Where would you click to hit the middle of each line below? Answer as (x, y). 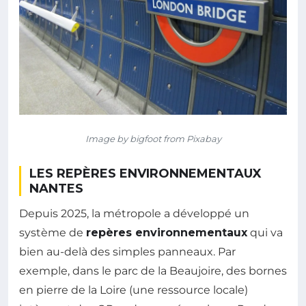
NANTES (56, 189)
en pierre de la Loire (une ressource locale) (134, 290)
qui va (265, 233)
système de (53, 233)
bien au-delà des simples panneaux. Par (127, 252)
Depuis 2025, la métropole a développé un (134, 214)
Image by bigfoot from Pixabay (153, 139)
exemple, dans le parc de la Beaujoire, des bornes (153, 271)
